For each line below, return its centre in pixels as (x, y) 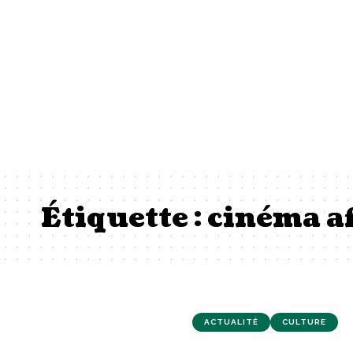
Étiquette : (124, 219)
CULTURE (304, 322)
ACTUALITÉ (231, 322)
